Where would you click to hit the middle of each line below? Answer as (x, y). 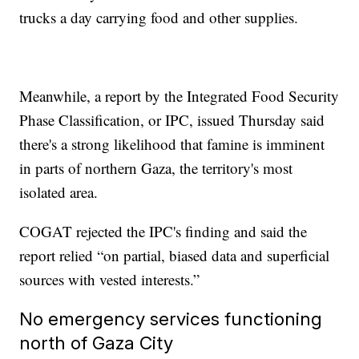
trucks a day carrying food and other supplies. (159, 18)
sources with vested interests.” (110, 280)
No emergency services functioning (171, 319)
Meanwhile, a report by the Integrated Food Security (179, 96)
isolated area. (59, 192)
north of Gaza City (97, 343)
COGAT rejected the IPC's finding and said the (163, 232)
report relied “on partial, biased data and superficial (175, 256)
